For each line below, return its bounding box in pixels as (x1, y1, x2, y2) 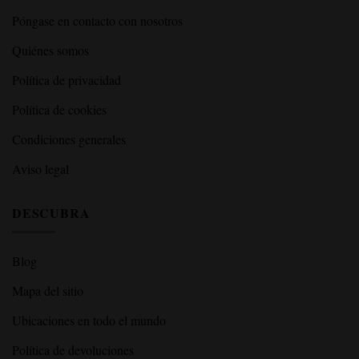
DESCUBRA (12, 203, 91, 222)
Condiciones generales (12, 130, 126, 147)
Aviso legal (12, 159, 69, 177)
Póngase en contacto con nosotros (12, 11, 183, 29)
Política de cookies (12, 100, 107, 118)
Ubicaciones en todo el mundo (12, 312, 166, 329)
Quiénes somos (12, 41, 89, 58)
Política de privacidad (12, 71, 121, 88)
